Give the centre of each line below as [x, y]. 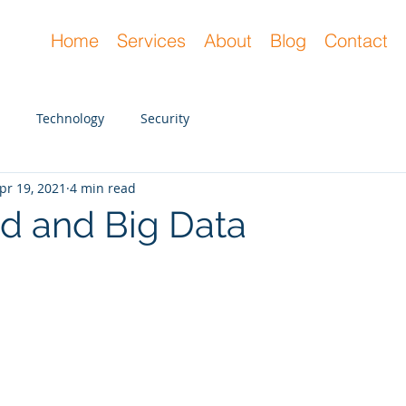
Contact [356, 40]
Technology [70, 118]
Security [165, 118]
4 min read [103, 188]
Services [151, 40]
